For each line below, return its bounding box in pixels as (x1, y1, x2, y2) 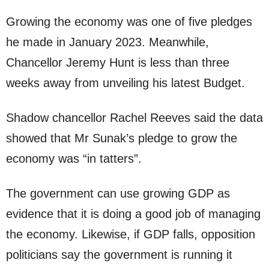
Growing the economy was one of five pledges (6, 14, 252, 28)
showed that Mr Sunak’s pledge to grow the (6, 131, 237, 145)
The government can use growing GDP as (6, 186, 230, 200)
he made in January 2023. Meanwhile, (6, 35, 209, 49)
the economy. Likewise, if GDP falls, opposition (6, 227, 255, 241)
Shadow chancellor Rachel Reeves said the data (6, 110, 263, 124)
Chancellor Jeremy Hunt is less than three (6, 55, 229, 69)
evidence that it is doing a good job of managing (6, 207, 261, 220)
